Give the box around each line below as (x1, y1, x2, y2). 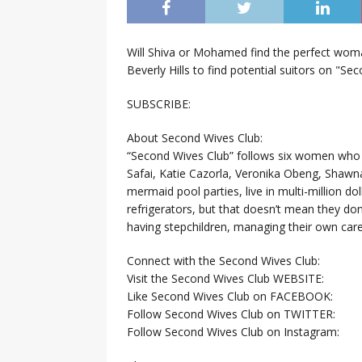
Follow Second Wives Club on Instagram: (127, 323, 339, 339)
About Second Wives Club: (127, 129, 263, 145)
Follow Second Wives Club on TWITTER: (127, 305, 335, 322)
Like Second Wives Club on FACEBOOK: (127, 288, 333, 304)
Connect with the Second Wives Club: (127, 252, 320, 268)
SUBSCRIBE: (127, 95, 191, 112)
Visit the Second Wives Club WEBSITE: (127, 270, 324, 286)
